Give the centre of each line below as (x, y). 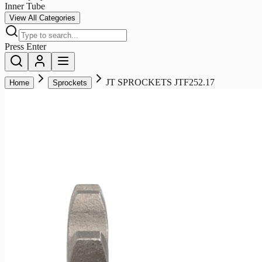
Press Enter (25, 46)
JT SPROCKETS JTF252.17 (160, 82)
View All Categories (42, 18)
